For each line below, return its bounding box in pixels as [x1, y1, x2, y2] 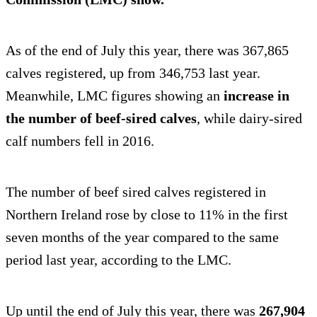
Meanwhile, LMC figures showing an [6, 88, 220, 104]
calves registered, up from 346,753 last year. [6, 65, 260, 81]
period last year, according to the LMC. [6, 252, 231, 268]
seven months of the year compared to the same [6, 229, 279, 246]
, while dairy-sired [197, 110, 302, 127]
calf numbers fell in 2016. [6, 133, 154, 149]
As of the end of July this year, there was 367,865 [6, 42, 289, 59]
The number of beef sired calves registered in [6, 184, 266, 200]
